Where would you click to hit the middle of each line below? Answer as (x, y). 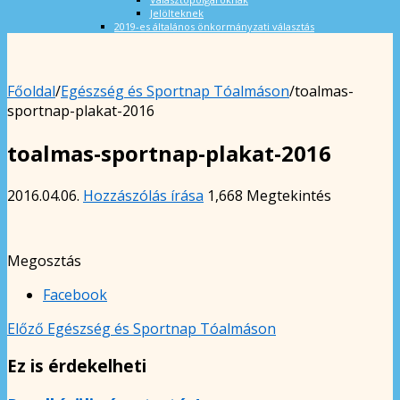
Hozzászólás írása (143, 195)
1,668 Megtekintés (269, 195)
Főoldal (31, 91)
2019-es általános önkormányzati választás (214, 26)
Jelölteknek (177, 12)
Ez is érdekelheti (77, 366)
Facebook (75, 294)
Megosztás (44, 260)
